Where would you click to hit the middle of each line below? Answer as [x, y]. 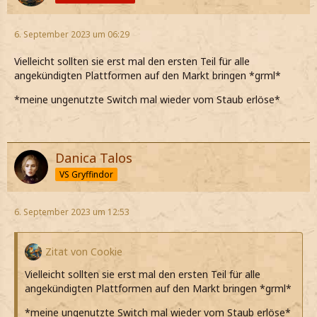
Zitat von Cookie [84, 252]
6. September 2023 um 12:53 [72, 212]
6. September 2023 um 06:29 [72, 35]
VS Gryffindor [86, 175]
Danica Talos [94, 158]
